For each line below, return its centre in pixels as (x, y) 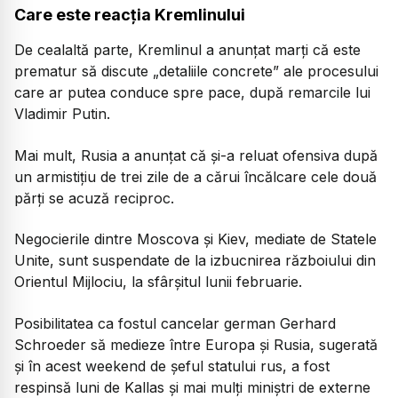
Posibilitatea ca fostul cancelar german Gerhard (175, 323)
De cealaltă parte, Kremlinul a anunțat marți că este (187, 50)
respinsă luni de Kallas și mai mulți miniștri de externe (192, 387)
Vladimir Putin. (62, 114)
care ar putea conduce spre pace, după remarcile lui (192, 93)
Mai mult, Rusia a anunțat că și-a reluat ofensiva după (196, 155)
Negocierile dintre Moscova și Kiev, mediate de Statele (195, 239)
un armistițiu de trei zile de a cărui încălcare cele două (195, 176)
